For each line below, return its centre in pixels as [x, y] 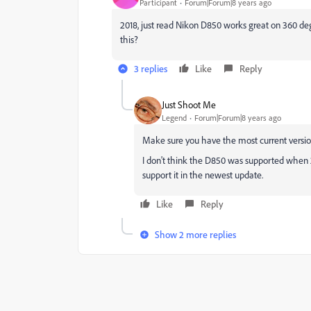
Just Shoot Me [189, 104]
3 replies [151, 68]
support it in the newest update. [203, 175]
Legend [174, 117]
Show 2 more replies [195, 234]
